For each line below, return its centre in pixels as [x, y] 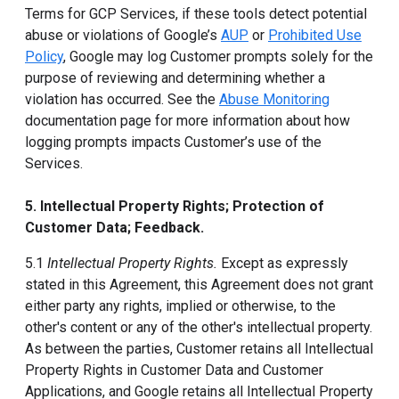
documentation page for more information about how [187, 121]
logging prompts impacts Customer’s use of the [173, 142]
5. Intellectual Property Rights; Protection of [175, 206]
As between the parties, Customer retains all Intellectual [199, 349]
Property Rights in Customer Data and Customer [174, 370]
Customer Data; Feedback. [114, 228]
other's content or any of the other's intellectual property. [199, 327]
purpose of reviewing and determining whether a [175, 78]
